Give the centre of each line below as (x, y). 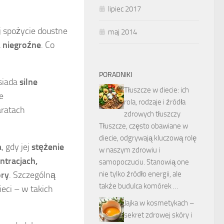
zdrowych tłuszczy (152, 114)
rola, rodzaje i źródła (155, 102)
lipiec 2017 (124, 9)
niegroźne (22, 45)
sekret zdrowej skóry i (158, 215)
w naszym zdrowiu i (129, 150)
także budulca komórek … (139, 186)
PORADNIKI (115, 75)
